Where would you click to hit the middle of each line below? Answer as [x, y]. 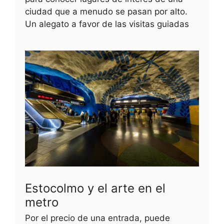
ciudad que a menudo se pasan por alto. [106, 11]
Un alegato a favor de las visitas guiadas [107, 24]
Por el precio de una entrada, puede [97, 218]
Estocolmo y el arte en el [95, 188]
